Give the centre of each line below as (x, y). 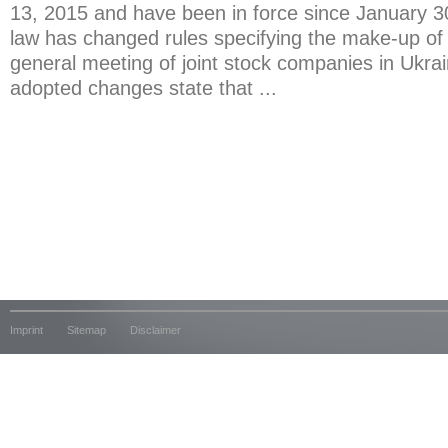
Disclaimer (155, 330)
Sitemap (86, 330)
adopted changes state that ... (143, 88)
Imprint (26, 330)
